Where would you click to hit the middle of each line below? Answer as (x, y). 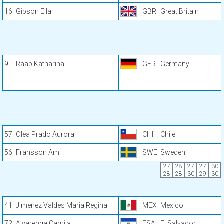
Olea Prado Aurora (45, 134)
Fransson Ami (38, 152)
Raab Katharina (40, 64)
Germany (175, 64)
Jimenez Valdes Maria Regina (62, 205)
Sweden (173, 152)
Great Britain (180, 11)
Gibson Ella (34, 11)
